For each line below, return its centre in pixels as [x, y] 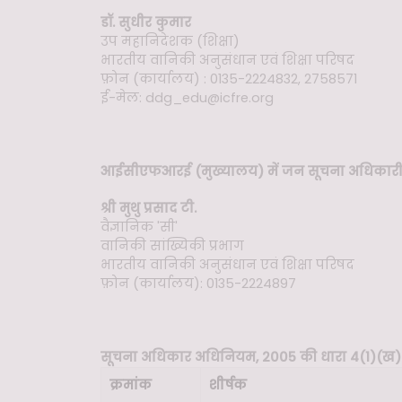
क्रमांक [131, 385]
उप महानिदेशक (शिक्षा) [170, 41]
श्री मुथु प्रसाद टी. [149, 208]
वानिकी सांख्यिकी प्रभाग [172, 245]
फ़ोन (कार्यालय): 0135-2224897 [198, 283]
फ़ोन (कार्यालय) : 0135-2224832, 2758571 [229, 79]
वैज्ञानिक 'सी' [139, 227]
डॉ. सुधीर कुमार [146, 22]
